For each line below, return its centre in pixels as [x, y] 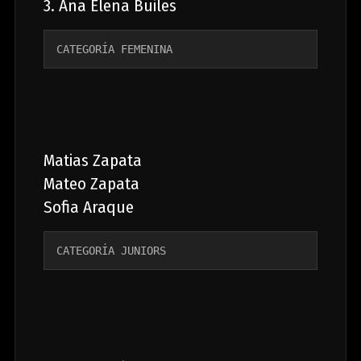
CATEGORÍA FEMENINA [117, 49]
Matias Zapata [92, 160]
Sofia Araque [88, 207]
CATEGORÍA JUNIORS [111, 250]
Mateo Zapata [91, 183]
